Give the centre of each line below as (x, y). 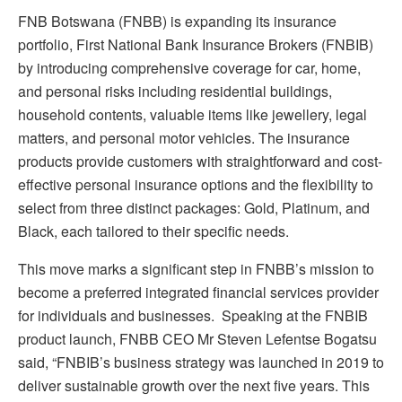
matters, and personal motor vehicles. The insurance (184, 137)
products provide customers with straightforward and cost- (200, 161)
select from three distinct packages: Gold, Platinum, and (194, 207)
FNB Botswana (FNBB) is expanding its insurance (177, 21)
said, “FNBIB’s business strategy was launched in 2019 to (201, 362)
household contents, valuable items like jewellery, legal (192, 114)
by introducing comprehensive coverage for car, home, (189, 67)
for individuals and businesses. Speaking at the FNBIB (193, 315)
